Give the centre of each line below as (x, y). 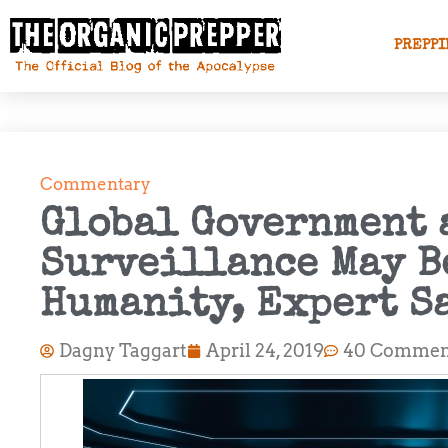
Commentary (95, 184)
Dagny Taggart (123, 350)
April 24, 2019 (265, 350)
